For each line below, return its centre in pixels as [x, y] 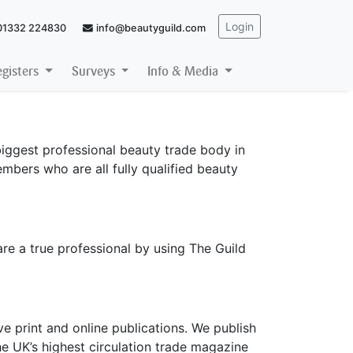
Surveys [95, 71]
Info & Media [185, 71]
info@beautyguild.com [151, 28]
